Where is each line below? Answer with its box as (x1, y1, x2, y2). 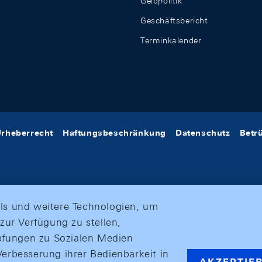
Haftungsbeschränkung (62, 127, 166, 139)
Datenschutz (175, 127, 230, 139)
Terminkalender (140, 36, 202, 45)
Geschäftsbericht (140, 16, 208, 25)
